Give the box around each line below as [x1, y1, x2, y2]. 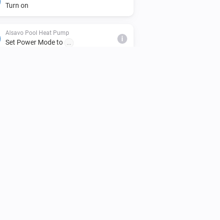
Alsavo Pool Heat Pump [5, 29, 69, 36]
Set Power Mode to [5, 38, 64, 46]
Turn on [5, 1, 28, 9]
